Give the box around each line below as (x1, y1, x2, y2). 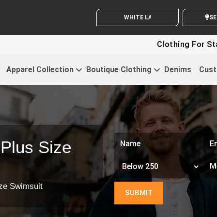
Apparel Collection (6, 64, 74, 74)
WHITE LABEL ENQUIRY (118, 14, 185, 21)
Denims (164, 64, 191, 74)
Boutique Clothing (86, 64, 152, 74)
